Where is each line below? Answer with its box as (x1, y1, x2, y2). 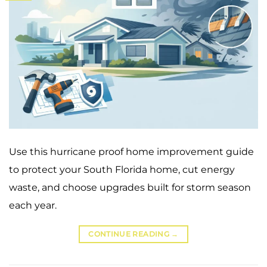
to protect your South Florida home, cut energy (9, 164, 235, 176)
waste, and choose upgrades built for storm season (9, 182, 251, 194)
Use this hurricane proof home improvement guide (9, 146, 254, 158)
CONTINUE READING (88, 229, 172, 239)
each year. (9, 200, 57, 212)
